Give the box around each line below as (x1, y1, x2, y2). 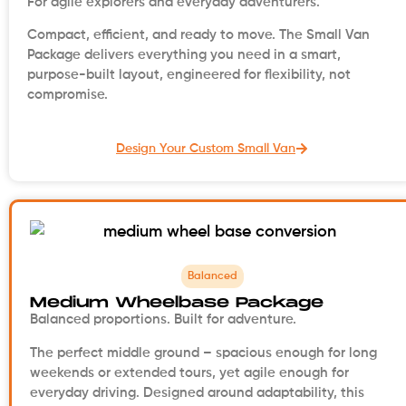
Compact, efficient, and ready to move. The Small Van (27, 27, 370, 42)
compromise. (27, 87, 108, 101)
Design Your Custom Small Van (116, 142, 295, 156)
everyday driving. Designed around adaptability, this (30, 385, 364, 400)
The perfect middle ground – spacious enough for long (30, 345, 377, 360)
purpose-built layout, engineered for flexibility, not (27, 67, 351, 82)
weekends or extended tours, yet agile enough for (30, 365, 349, 380)
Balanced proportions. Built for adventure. (30, 313, 296, 327)
